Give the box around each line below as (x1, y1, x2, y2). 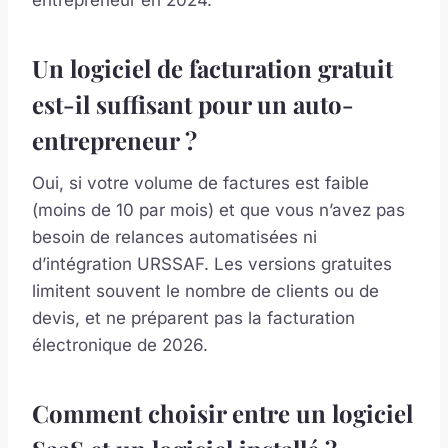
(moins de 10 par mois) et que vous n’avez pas (32, 199, 405, 220)
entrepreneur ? (32, 123, 197, 156)
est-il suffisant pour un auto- (32, 87, 354, 120)
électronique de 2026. (32, 334, 208, 355)
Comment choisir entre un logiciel (32, 396, 413, 429)
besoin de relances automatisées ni (32, 226, 317, 247)
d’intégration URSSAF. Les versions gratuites (32, 253, 392, 274)
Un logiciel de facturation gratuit (32, 51, 393, 84)
